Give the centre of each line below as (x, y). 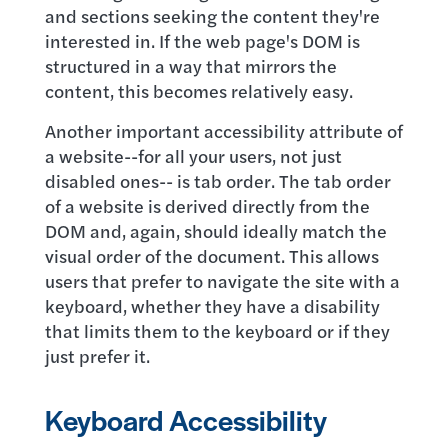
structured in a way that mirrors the (190, 65)
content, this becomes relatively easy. (198, 90)
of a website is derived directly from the (207, 205)
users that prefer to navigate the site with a (222, 280)
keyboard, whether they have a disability (212, 305)
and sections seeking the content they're (212, 15)
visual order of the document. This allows (211, 255)
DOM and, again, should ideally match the (215, 230)
